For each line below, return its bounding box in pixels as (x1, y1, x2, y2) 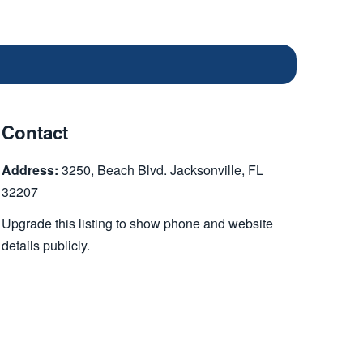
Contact (2, 119, 68, 145)
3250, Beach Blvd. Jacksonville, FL (58, 160, 263, 179)
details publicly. (2, 236, 90, 254)
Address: (2, 160, 58, 179)
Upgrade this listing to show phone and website (2, 214, 273, 233)
